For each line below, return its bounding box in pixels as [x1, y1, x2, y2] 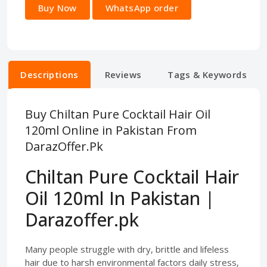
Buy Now [38, 2, 77, 14]
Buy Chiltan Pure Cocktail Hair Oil [25, 106, 210, 122]
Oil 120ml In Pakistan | [25, 186, 215, 210]
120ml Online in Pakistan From [25, 122, 197, 138]
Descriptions [20, 69, 79, 80]
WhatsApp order [105, 2, 178, 14]
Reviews [104, 69, 142, 80]
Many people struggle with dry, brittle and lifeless [25, 243, 229, 255]
